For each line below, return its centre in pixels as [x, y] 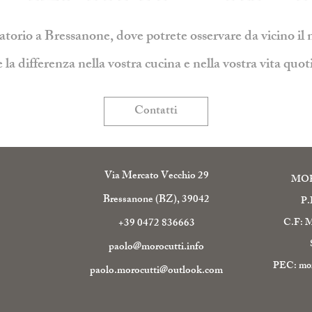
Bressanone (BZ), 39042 [157, 200]
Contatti [156, 111]
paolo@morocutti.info [157, 248]
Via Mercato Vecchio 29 [156, 177]
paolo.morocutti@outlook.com [157, 271]
